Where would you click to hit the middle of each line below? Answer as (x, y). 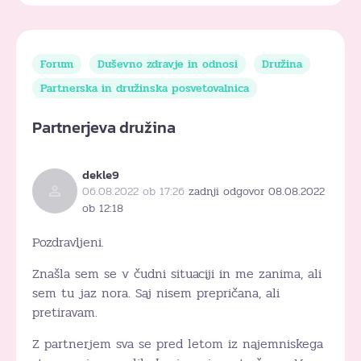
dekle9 (101, 174)
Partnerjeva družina (104, 127)
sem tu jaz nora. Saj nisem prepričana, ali (156, 293)
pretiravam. (65, 312)
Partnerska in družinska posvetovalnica (145, 88)
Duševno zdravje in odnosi (168, 64)
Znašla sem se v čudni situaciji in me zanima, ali (177, 273)
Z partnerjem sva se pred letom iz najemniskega (178, 343)
